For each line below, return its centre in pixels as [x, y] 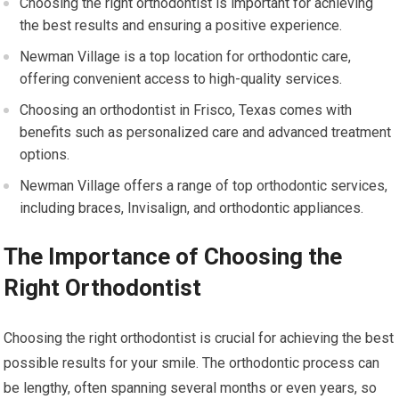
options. [45, 155]
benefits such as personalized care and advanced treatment [206, 133]
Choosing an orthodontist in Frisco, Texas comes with [186, 110]
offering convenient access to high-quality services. [181, 79]
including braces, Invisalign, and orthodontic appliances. [192, 208]
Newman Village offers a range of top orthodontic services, [204, 186]
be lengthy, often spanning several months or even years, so [191, 388]
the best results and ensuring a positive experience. [181, 26]
